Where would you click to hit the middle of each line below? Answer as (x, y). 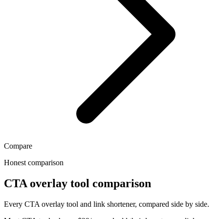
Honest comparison (34, 163)
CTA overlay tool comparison (77, 183)
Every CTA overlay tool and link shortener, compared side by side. (107, 204)
